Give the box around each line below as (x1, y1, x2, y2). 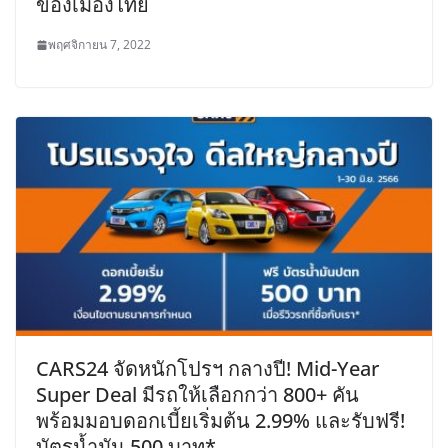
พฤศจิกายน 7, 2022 (48, 36, 151, 54)
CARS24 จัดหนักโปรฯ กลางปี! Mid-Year (36, 355, 379, 383)
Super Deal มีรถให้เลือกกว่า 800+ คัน (36, 381, 359, 409)
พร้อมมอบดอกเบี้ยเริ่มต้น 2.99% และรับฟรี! (36, 407, 405, 435)
